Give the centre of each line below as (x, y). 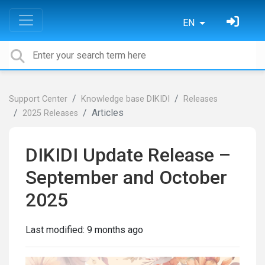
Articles (108, 113)
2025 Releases (50, 113)
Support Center (38, 99)
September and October (126, 177)
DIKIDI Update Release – (128, 155)
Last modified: (56, 230)
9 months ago (115, 230)
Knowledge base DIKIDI (125, 99)
